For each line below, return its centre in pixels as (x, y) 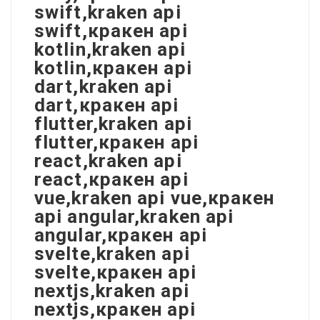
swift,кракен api (111, 30)
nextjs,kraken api (112, 290)
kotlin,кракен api (113, 67)
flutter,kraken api (113, 123)
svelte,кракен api (115, 272)
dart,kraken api (104, 86)
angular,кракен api (121, 235)
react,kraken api (108, 160)
